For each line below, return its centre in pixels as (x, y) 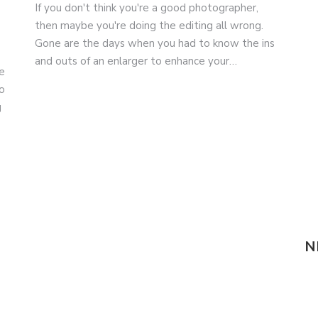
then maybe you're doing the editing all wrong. (149, 26)
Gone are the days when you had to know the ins (155, 44)
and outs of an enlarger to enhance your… (136, 61)
